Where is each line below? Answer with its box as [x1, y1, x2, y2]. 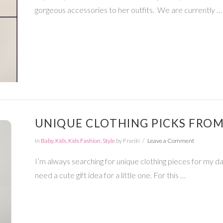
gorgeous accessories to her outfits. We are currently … [34, 4, 222, 14]
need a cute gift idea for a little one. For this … [34, 170, 186, 180]
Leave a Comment [147, 136, 194, 144]
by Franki [114, 136, 140, 144]
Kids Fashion [68, 136, 101, 144]
